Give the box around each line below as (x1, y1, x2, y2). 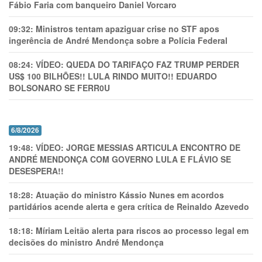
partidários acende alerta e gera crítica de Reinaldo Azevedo (9, 201, 249, 213)
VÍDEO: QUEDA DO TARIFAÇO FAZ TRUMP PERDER (36, 58, 239, 71)
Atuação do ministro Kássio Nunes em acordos (36, 189, 224, 201)
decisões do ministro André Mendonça (9, 236, 164, 249)
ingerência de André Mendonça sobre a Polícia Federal (9, 35, 227, 47)
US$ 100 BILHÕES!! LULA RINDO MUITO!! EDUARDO (9, 70, 217, 82)
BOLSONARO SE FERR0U (9, 82, 110, 94)
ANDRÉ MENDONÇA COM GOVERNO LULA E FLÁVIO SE (9, 153, 231, 166)
